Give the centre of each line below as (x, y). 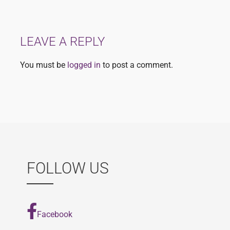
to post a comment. (137, 65)
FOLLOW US (68, 168)
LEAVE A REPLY (62, 42)
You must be (44, 65)
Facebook (55, 214)
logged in (84, 65)
